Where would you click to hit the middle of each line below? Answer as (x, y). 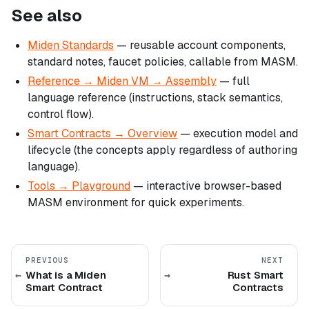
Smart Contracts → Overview (102, 134)
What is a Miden (66, 275)
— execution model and (238, 134)
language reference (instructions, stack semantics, (155, 98)
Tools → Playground (79, 186)
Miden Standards (71, 46)
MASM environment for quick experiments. (136, 203)
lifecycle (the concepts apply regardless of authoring (162, 150)
